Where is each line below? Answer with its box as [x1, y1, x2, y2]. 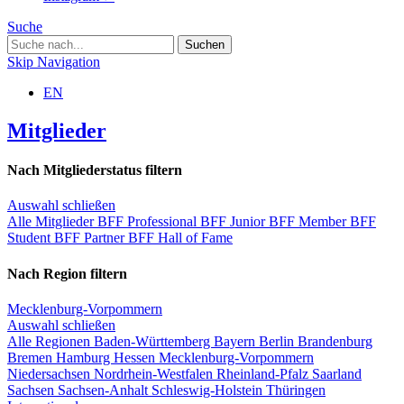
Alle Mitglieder [7, 214, 97, 230]
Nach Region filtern [7, 265, 127, 281]
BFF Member [269, 214, 350, 230]
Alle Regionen [7, 333, 94, 349]
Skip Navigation [7, 53, 100, 69]
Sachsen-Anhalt [58, 381, 151, 398]
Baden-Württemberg [94, 333, 214, 349]
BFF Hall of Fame [128, 230, 233, 246]
